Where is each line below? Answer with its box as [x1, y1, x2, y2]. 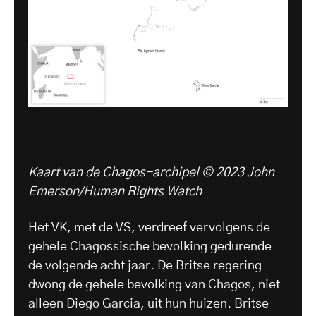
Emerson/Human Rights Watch [28, 185, 202, 198]
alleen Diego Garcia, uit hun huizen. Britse [28, 297, 269, 310]
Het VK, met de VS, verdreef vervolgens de [28, 221, 270, 234]
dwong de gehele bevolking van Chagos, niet [28, 278, 280, 291]
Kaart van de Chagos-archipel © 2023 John [28, 166, 274, 179]
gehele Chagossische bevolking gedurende [28, 240, 272, 253]
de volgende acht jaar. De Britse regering [28, 259, 262, 272]
